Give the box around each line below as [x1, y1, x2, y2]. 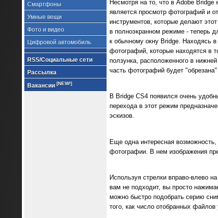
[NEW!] [56, 81, 72, 86]
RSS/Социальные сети [27, 56, 92, 63]
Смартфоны [27, 1, 61, 8]
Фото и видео [27, 26, 64, 33]
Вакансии [27, 82, 56, 89]
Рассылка [27, 69, 56, 76]
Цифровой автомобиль [27, 39, 91, 46]
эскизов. [109, 112, 134, 120]
